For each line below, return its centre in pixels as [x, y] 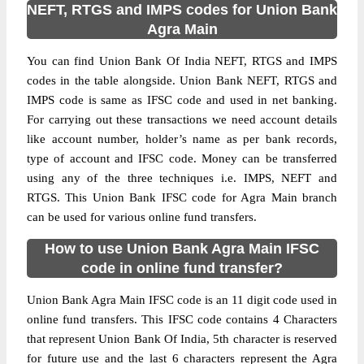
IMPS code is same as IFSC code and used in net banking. [182, 100]
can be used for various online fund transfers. [142, 217]
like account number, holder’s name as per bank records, [182, 139]
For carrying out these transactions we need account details [182, 119]
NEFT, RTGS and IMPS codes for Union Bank [182, 10]
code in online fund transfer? [182, 268]
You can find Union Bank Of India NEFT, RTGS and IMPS [182, 61]
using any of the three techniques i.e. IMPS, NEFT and [182, 178]
